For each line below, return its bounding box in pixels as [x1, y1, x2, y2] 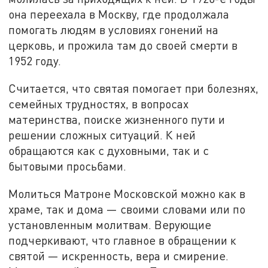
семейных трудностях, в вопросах [8, 97, 189, 111]
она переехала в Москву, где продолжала [8, 7, 230, 22]
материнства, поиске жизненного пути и [8, 112, 226, 127]
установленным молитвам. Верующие [8, 217, 212, 232]
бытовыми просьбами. [8, 159, 127, 173]
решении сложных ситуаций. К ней [8, 128, 196, 142]
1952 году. [8, 54, 62, 68]
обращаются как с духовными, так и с [8, 144, 209, 158]
